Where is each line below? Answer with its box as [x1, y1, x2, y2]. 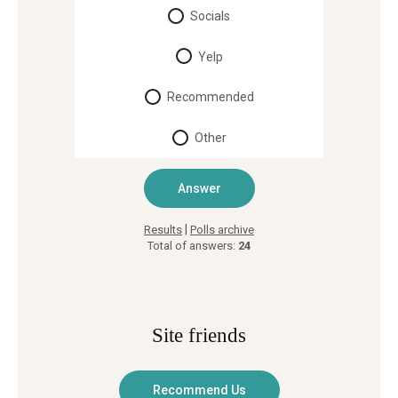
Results [144, 222, 182, 236]
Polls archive [190, 222, 254, 236]
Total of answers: [147, 238, 238, 252]
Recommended [166, 90, 254, 104]
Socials [190, 8, 230, 23]
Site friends [152, 323, 246, 346]
